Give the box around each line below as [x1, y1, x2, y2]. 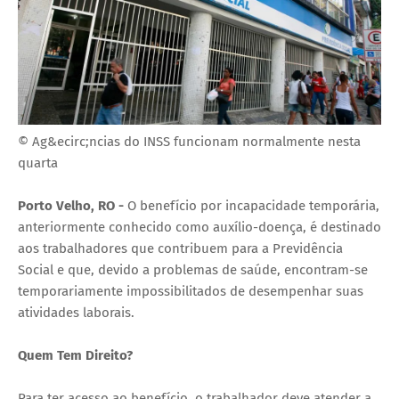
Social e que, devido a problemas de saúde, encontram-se [18, 262, 368, 279]
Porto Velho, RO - [18, 198, 124, 215]
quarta [18, 155, 58, 172]
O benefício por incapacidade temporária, [124, 198, 379, 215]
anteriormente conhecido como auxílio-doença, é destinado [18, 219, 381, 236]
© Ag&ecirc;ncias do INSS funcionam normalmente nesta [18, 134, 361, 151]
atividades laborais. [18, 305, 134, 322]
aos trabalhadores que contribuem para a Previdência [18, 240, 343, 257]
